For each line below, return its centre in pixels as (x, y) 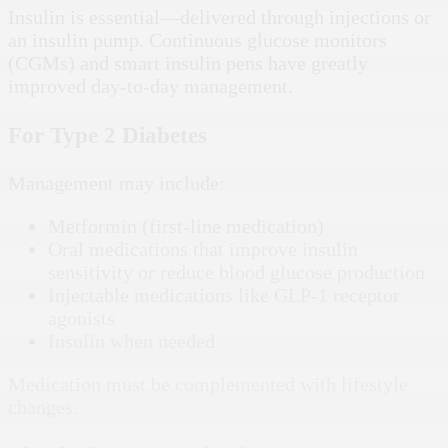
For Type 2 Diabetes (107, 134)
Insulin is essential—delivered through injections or (219, 17)
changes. (43, 407)
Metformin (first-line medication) (186, 226)
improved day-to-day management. (150, 86)
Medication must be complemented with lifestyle (208, 384)
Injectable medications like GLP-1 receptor (224, 295)
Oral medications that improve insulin (203, 249)
